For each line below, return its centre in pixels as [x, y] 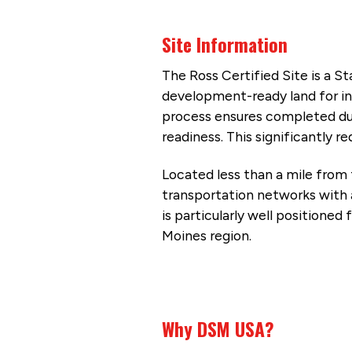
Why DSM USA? [218, 328]
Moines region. [208, 235]
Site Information [224, 45]
